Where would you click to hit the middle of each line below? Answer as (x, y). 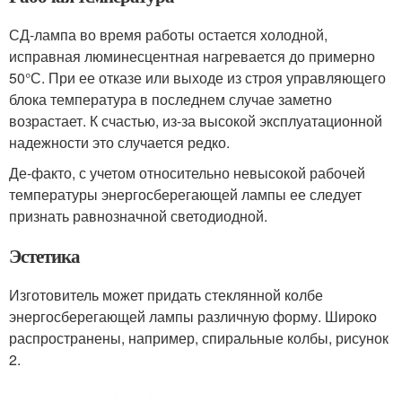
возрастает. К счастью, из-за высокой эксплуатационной (196, 121)
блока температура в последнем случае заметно (170, 100)
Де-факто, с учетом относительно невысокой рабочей (187, 173)
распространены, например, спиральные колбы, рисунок (199, 338)
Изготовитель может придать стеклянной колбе (166, 295)
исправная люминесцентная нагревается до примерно (192, 57)
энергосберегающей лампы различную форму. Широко (193, 317)
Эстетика (44, 256)
